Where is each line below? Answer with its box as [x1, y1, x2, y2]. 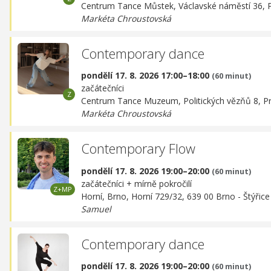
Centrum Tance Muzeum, [81, 95, 183, 107]
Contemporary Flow [81, 139, 195, 158]
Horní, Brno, [81, 190, 131, 202]
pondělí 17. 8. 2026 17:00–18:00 [81, 70, 212, 82]
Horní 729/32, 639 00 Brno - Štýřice [131, 190, 270, 202]
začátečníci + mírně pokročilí [81, 177, 192, 189]
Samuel [81, 203, 111, 215]
